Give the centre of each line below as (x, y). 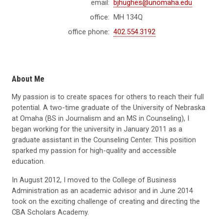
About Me (28, 79)
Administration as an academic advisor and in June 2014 (102, 191)
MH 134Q (128, 17)
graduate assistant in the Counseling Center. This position (104, 140)
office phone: (89, 32)
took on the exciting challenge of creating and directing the (106, 202)
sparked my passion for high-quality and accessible (94, 151)
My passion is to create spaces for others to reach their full (108, 97)
